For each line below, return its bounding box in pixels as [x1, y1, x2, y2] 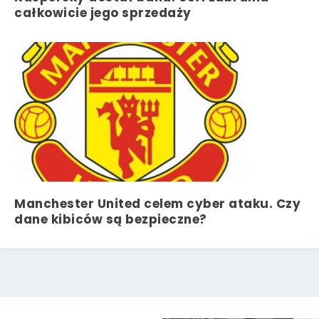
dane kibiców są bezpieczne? [14, 210, 207, 228]
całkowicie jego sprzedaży [14, 4, 192, 21]
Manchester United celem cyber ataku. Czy [14, 194, 300, 212]
